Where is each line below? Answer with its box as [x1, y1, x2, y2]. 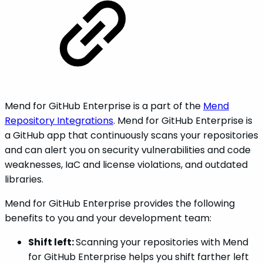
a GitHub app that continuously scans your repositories [5, 128, 258, 142]
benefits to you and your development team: [5, 211, 211, 225]
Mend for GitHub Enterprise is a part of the [5, 99, 203, 113]
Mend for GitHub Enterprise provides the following [5, 196, 235, 210]
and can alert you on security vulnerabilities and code [5, 143, 251, 157]
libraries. [5, 172, 43, 186]
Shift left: [28, 235, 76, 249]
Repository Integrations [5, 113, 113, 127]
